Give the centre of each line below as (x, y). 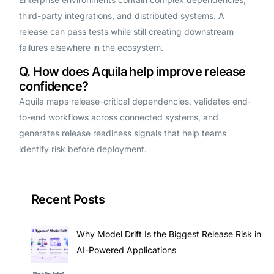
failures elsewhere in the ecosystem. (91, 48)
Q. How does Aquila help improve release (132, 72)
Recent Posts (68, 200)
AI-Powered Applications (126, 250)
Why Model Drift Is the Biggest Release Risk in (168, 234)
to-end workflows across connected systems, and (118, 117)
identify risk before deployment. (83, 149)
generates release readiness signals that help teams (122, 133)
